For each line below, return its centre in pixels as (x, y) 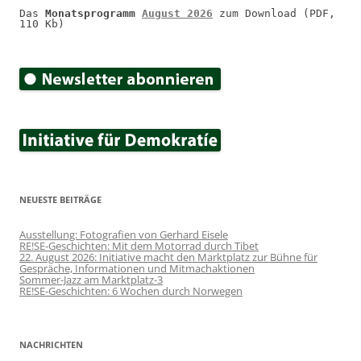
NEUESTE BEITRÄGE (60, 199)
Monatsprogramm (93, 13)
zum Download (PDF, (274, 13)
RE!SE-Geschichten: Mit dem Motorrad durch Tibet (139, 245)
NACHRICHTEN (51, 344)
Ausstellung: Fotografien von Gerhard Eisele (124, 234)
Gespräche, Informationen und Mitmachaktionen (137, 268)
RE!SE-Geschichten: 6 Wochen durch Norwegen (131, 290)
